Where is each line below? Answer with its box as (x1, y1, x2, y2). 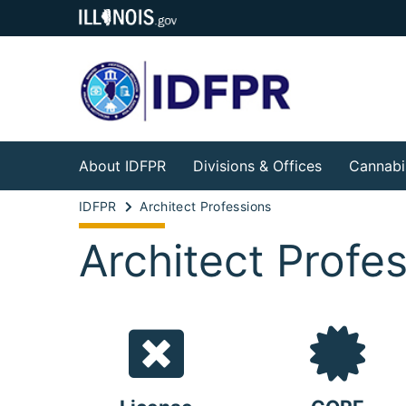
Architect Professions (140, 198, 272, 214)
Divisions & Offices (193, 157, 322, 175)
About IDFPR (79, 157, 166, 175)
